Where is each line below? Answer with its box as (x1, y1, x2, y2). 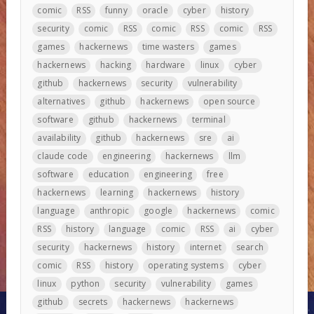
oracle (142, 4, 168, 17)
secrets (78, 296, 108, 308)
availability (37, 132, 81, 144)
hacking (100, 59, 132, 71)
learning (100, 186, 134, 199)
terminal (191, 114, 226, 126)
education (88, 168, 130, 181)
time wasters (142, 41, 194, 53)
